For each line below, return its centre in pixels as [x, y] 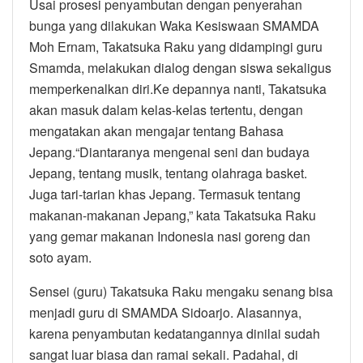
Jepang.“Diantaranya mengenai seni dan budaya [169, 152]
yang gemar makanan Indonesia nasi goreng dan [170, 236]
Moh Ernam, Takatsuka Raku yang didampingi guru [176, 46]
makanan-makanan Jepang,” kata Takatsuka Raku [173, 215]
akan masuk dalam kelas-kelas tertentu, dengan [166, 109]
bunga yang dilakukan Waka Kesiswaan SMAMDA [174, 25]
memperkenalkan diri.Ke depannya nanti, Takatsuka [178, 88]
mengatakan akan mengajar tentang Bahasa [156, 130]
